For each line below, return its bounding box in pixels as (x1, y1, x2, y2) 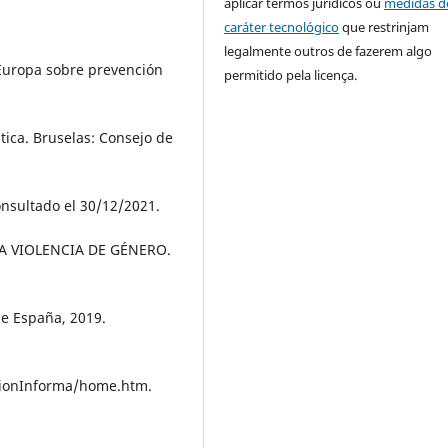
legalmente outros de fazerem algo (224, 41, 433, 60)
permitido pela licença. (224, 65, 358, 84)
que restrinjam (339, 17, 430, 36)
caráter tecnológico (224, 17, 340, 36)
